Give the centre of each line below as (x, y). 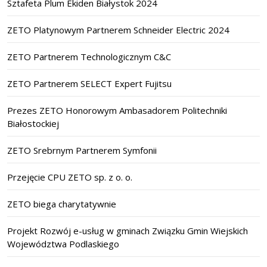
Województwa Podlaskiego (63, 244)
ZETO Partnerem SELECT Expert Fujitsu (89, 84)
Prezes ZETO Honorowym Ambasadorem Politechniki (117, 111)
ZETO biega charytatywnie (62, 204)
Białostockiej (33, 124)
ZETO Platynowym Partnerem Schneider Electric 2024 (118, 30)
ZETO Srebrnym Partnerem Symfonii (82, 150)
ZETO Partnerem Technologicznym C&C (89, 57)
